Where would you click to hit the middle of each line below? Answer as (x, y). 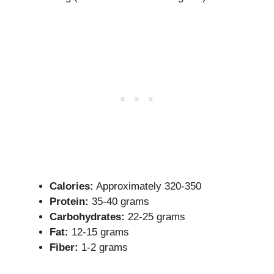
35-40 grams (119, 202)
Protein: (69, 202)
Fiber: (64, 247)
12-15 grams (99, 232)
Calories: (72, 186)
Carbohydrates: (87, 217)
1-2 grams (103, 247)
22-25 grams (155, 217)
